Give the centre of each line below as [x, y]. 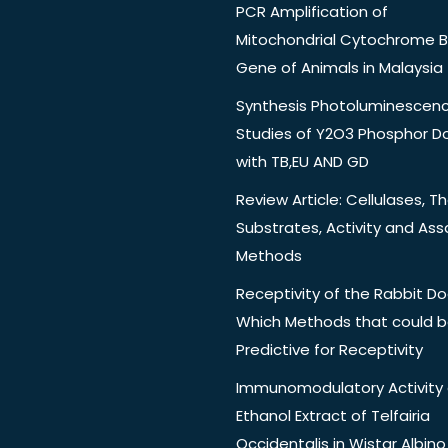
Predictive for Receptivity [329, 350]
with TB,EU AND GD [302, 162]
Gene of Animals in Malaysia [339, 68]
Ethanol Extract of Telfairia [333, 416]
